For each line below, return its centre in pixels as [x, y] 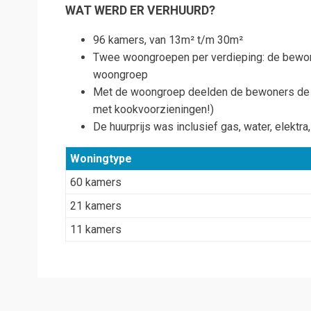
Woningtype [101, 158]
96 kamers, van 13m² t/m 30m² [168, 40]
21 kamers [96, 205]
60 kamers [96, 182]
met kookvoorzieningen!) [153, 109]
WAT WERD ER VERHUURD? [140, 10]
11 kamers [96, 229]
